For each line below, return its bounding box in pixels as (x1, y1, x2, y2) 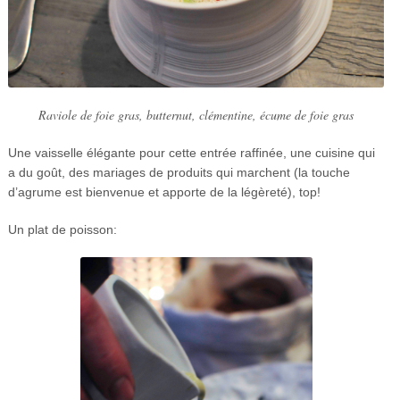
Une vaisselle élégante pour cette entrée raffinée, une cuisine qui (7, 146, 375, 161)
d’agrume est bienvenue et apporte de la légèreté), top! (7, 185, 321, 200)
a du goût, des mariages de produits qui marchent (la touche (7, 165, 350, 180)
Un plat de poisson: (7, 222, 117, 237)
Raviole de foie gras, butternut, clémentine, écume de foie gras (38, 106, 354, 124)
